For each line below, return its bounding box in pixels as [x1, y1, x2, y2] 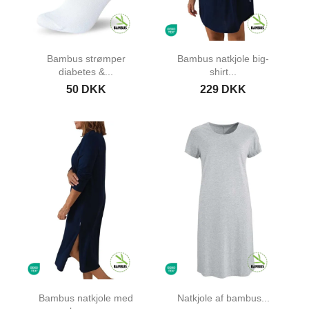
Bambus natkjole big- [177, 53, 269, 65]
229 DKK [200, 83, 246, 96]
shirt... [210, 66, 237, 78]
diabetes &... [59, 66, 113, 78]
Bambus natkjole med [39, 292, 133, 303]
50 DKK [66, 83, 106, 96]
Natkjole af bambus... [177, 292, 270, 303]
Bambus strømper [46, 53, 126, 65]
